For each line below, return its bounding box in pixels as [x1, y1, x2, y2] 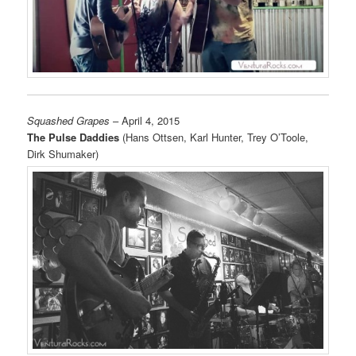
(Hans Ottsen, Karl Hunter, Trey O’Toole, [119, 130, 309, 145]
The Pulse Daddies [27, 130, 120, 145]
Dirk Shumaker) [27, 146, 99, 162]
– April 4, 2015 [110, 113, 180, 129]
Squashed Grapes [27, 113, 110, 129]
